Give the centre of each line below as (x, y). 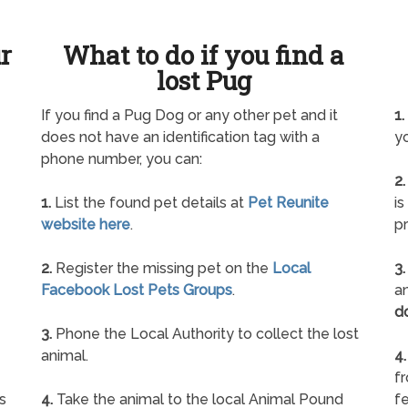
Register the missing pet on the (163, 269)
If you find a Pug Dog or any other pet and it (190, 116)
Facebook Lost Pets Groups (137, 291)
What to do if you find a (204, 56)
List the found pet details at (150, 203)
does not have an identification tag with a (181, 138)
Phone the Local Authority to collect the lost (206, 334)
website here (86, 225)
